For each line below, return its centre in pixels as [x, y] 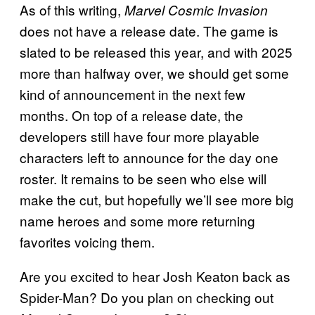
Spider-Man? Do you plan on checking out [147, 297]
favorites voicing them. [87, 241]
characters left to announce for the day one [149, 157]
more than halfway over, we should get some [154, 72]
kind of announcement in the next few [133, 94]
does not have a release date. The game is [149, 30]
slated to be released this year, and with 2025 [156, 51]
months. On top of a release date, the [131, 115]
